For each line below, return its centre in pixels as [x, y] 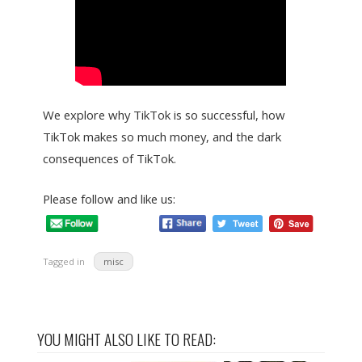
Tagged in [65, 262]
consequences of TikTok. [110, 159]
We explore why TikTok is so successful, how [164, 115]
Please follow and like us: [109, 199]
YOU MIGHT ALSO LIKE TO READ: [126, 339]
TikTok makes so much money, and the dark [162, 137]
